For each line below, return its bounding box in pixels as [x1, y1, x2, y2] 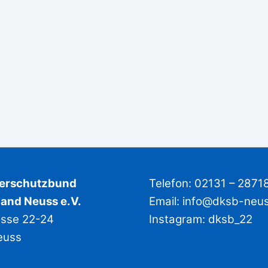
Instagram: [149, 212, 208, 226]
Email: [149, 194, 182, 208]
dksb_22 [208, 212, 252, 226]
